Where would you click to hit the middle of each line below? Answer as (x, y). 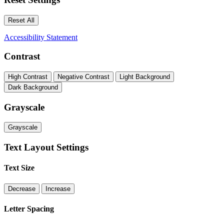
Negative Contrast (83, 76)
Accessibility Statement (41, 37)
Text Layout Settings (46, 147)
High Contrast (28, 76)
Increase (58, 188)
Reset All (21, 20)
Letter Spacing (29, 208)
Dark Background (33, 87)
